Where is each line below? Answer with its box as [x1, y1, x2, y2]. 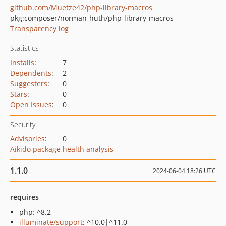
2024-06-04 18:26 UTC [153, 166, 216, 175]
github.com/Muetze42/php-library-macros [10, 3, 152, 12]
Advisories [10, 134, 45, 143]
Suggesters [10, 79, 47, 88]
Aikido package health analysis [10, 144, 114, 154]
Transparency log [10, 24, 69, 33]
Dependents [10, 68, 51, 78]
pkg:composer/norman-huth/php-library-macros [10, 13, 174, 23]
